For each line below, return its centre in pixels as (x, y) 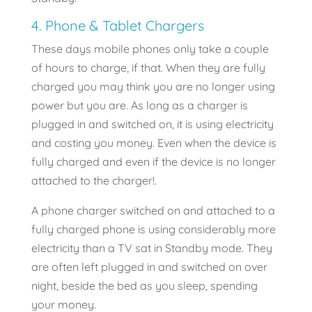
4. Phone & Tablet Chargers (117, 26)
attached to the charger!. (94, 181)
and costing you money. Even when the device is (154, 143)
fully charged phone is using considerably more (153, 229)
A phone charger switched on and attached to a (153, 211)
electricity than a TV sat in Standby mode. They (151, 248)
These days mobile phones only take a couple (150, 49)
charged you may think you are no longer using (153, 87)
